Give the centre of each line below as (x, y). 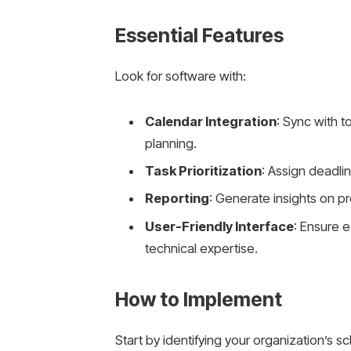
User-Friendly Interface (219, 226)
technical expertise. (201, 248)
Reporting (177, 199)
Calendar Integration (210, 121)
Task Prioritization (203, 171)
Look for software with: (180, 76)
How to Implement (198, 300)
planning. (170, 143)
